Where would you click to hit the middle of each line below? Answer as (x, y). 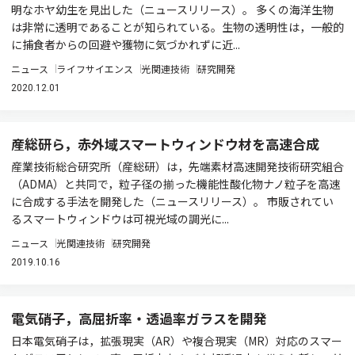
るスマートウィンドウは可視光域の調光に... (120, 219)
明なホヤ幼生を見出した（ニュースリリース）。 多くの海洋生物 (172, 10)
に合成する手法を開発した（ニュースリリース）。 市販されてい (172, 201)
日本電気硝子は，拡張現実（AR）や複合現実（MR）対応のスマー (177, 341)
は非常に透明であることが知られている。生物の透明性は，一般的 (177, 27)
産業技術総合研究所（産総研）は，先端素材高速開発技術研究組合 (177, 166)
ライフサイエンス (95, 69)
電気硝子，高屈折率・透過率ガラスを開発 (139, 318)
